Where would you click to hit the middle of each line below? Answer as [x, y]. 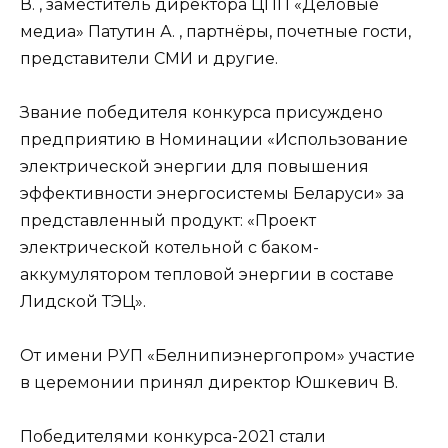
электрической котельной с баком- [169, 248]
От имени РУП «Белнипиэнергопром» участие [217, 356]
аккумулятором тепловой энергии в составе [207, 275]
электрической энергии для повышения [194, 167]
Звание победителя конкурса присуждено [201, 113]
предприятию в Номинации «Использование [214, 140]
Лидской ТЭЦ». [83, 302]
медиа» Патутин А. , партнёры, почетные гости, [215, 31]
